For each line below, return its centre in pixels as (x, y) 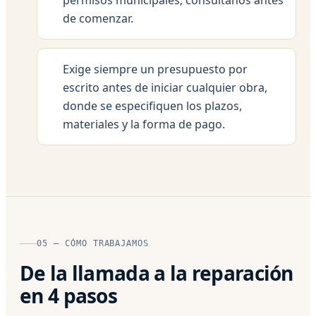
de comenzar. (98, 18)
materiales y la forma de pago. (144, 124)
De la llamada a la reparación (157, 273)
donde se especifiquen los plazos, (152, 105)
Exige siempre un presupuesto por (155, 69)
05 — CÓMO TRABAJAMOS (93, 243)
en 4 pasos (68, 295)
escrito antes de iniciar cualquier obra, (165, 87)
